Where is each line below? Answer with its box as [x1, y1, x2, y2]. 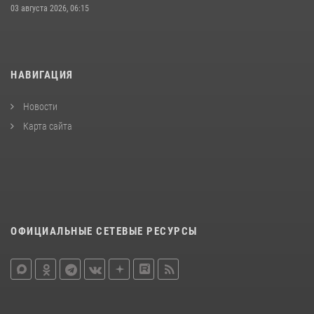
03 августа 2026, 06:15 [11, 4, 89, 14]
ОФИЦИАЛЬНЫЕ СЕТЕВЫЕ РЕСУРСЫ [11, 225, 198, 238]
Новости [21, 101, 57, 113]
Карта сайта [21, 121, 72, 132]
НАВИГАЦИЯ [11, 69, 74, 82]
